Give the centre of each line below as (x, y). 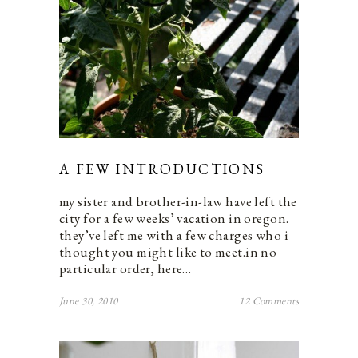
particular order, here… (125, 269)
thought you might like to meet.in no (168, 252)
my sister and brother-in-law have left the (178, 202)
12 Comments (269, 301)
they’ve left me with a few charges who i (174, 235)
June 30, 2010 (89, 301)
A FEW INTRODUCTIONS (162, 169)
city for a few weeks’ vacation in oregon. (174, 219)
